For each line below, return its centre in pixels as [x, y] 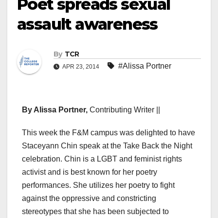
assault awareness [87, 24]
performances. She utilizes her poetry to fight [98, 185]
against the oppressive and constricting [89, 199]
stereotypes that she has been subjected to [95, 212]
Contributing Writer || [125, 110]
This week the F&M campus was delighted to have [109, 133]
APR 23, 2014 [81, 67]
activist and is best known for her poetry [90, 172]
